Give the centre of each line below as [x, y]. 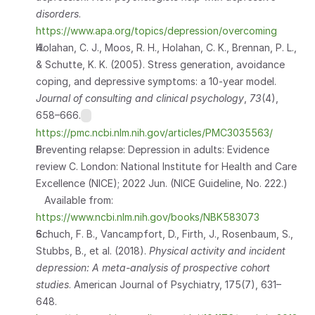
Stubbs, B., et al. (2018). [92, 251]
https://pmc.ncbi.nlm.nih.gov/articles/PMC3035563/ [154, 133]
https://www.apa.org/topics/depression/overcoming [156, 31]
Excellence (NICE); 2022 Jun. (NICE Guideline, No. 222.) [162, 183]
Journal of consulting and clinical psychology [140, 98]
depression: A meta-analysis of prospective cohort [153, 268]
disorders [57, 14]
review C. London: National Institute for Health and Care [166, 166]
